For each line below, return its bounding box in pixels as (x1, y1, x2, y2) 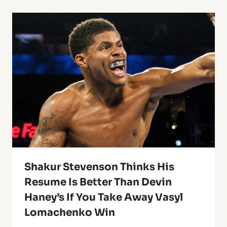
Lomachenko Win (24, 206, 115, 219)
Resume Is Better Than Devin (24, 176, 172, 189)
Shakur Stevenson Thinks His (24, 161, 174, 174)
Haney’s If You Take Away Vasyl (24, 191, 183, 204)
